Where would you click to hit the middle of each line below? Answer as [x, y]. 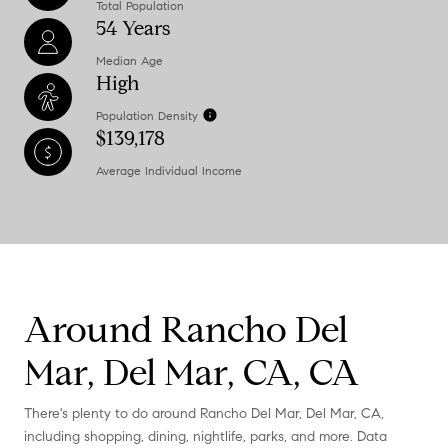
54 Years [133, 28]
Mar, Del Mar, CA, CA [191, 372]
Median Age [129, 60]
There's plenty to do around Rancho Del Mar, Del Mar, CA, [204, 413]
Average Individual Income [169, 170]
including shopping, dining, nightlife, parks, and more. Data [205, 436]
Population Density [147, 115]
